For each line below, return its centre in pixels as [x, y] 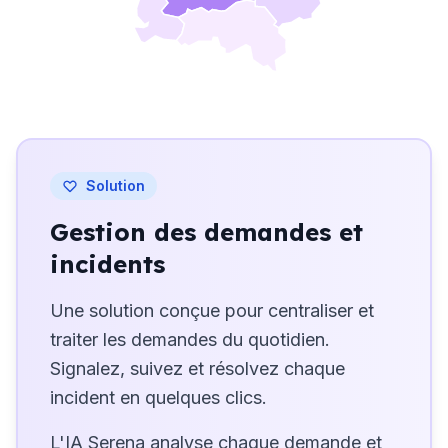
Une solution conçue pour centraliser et [212, 310]
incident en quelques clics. [158, 397]
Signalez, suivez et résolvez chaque [197, 368]
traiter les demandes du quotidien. [190, 339]
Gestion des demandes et [206, 231]
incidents [107, 263]
